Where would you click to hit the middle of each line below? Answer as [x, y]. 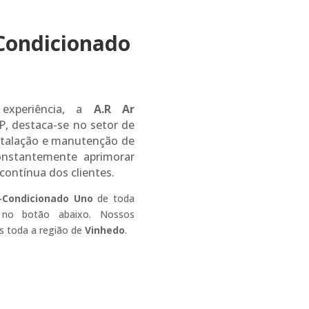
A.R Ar [114, 109]
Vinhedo [104, 230]
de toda [116, 198]
